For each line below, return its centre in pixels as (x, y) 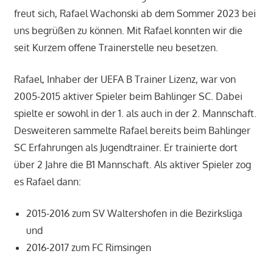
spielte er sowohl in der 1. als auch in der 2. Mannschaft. (135, 114)
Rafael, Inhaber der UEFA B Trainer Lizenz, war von (125, 80)
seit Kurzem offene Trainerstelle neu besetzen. (116, 48)
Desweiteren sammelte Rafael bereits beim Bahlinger (132, 131)
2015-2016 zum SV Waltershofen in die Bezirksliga (134, 214)
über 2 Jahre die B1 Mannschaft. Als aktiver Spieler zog (132, 165)
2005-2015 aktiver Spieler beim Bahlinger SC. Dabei (128, 97)
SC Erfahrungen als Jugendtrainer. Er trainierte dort (126, 148)
